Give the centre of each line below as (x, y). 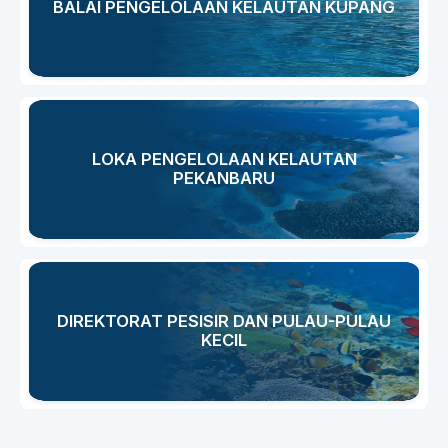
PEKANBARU (224, 178)
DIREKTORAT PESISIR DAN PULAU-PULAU (224, 321)
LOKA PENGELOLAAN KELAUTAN (224, 159)
